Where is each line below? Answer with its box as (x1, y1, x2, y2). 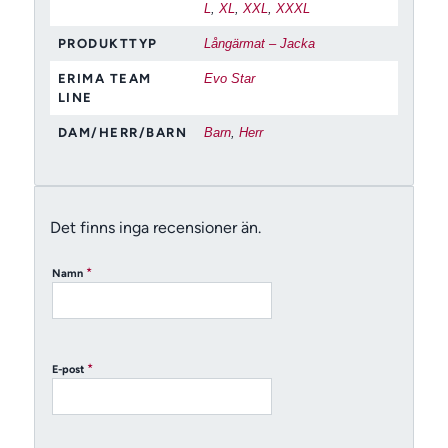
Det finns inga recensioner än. (49, 218, 261, 238)
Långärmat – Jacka (203, 35, 315, 51)
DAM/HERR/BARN (57, 124, 188, 140)
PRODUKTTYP (57, 35, 158, 51)
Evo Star (203, 70, 255, 86)
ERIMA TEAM (57, 70, 152, 86)
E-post (51, 363, 87, 377)
